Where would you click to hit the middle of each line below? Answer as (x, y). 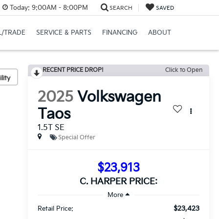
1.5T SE (51, 128)
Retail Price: (55, 208)
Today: (20, 8)
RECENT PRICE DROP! (73, 70)
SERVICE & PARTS (64, 33)
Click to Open (184, 70)
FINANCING (120, 33)
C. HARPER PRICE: (118, 182)
